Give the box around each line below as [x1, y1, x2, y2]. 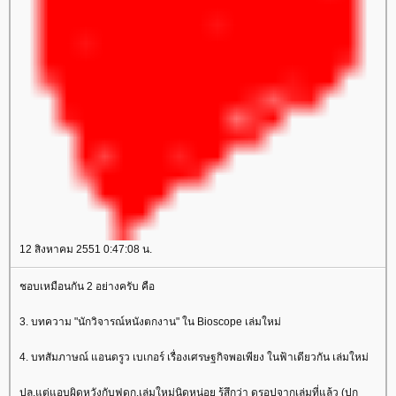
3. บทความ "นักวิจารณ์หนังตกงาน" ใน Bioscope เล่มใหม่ [19, 315, 281, 328]
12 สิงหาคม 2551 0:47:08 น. [19, 242, 152, 255]
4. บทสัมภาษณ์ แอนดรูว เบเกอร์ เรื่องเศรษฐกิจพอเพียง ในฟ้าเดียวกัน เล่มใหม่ [19, 350, 369, 363]
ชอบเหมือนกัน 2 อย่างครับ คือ [19, 279, 155, 293]
